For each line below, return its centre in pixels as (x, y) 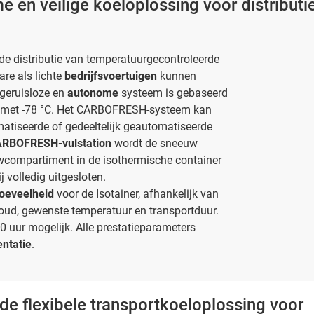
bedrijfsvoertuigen (112, 76)
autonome (94, 93)
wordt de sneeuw (155, 143)
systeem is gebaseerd (175, 93)
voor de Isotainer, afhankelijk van (136, 193)
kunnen (178, 76)
